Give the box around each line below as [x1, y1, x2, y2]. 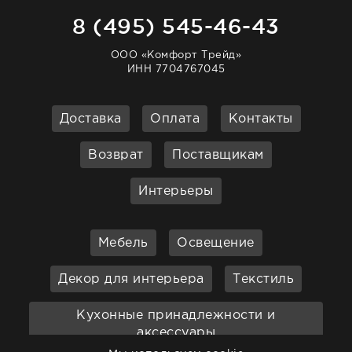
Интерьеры [138, 185, 214, 198]
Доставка [59, 113, 122, 126]
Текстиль [233, 273, 294, 286]
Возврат [88, 149, 144, 162]
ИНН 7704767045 [126, 65, 225, 75]
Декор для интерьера [58, 273, 204, 286]
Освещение [177, 237, 255, 250]
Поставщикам [172, 149, 264, 162]
